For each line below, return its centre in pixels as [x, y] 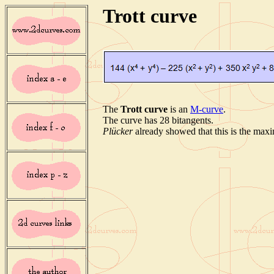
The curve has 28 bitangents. [158, 120]
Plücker [118, 131]
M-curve [207, 109]
